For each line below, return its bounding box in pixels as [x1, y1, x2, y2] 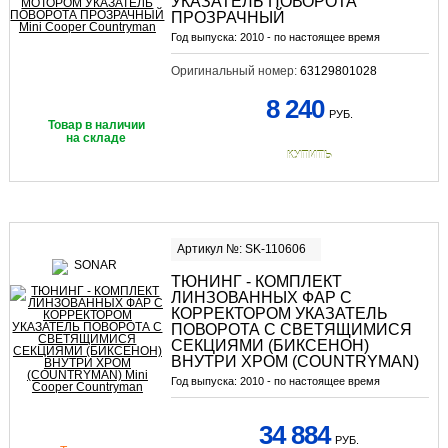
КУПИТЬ [286, 148, 332, 161]
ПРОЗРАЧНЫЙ [170, 8, 285, 26]
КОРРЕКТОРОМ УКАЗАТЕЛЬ [170, 304, 388, 322]
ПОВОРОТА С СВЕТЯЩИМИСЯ [170, 320, 412, 338]
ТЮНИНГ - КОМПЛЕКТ [170, 272, 342, 290]
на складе [66, 130, 127, 145]
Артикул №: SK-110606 [176, 241, 306, 256]
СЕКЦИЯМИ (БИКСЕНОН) [170, 336, 369, 354]
